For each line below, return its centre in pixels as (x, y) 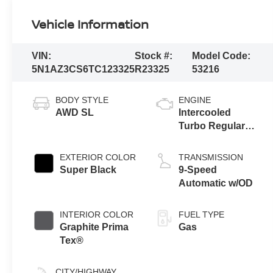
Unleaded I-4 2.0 (216, 140)
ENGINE (195, 100)
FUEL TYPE (202, 215)
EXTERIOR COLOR (98, 158)
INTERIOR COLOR (97, 215)
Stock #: (154, 55)
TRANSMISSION (211, 158)
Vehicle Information (90, 24)
